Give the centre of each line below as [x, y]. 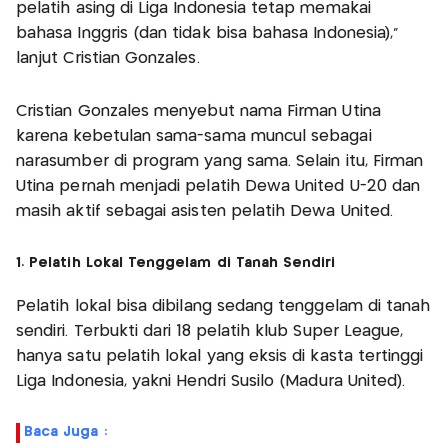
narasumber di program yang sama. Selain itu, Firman [220, 162]
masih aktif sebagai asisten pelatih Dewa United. [205, 212]
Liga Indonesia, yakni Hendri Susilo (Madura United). [211, 382]
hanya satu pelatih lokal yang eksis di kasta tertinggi [220, 357]
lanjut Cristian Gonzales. [108, 59]
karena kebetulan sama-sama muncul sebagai [194, 137]
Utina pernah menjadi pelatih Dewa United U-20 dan [218, 187]
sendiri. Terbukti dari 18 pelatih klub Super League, [210, 332]
